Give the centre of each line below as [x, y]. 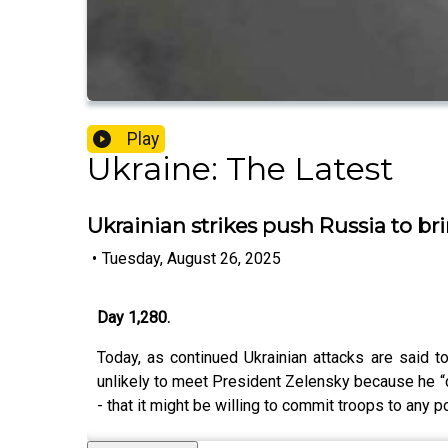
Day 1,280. [133, 317]
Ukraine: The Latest [240, 169]
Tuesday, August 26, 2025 [191, 258]
